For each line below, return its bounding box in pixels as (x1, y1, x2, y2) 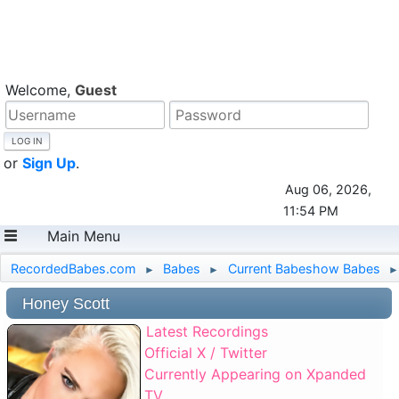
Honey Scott (22, 295, 110, 313)
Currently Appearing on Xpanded (144, 365, 367, 383)
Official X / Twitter (144, 344, 268, 362)
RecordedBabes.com (10, 261, 136, 276)
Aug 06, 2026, (284, 182, 371, 197)
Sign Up (22, 154, 76, 172)
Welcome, (4, 81, 75, 99)
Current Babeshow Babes (227, 261, 380, 276)
